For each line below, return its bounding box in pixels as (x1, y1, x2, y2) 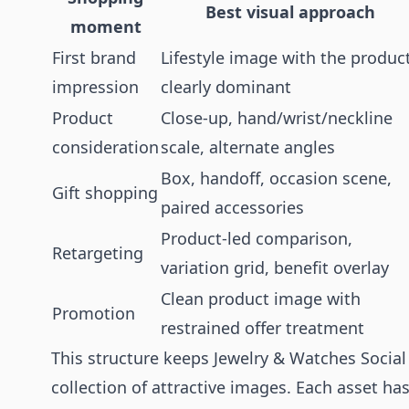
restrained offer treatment (161, 317, 364, 339)
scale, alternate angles (161, 136, 335, 158)
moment (69, 16, 142, 37)
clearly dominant (161, 76, 291, 98)
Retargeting (52, 242, 143, 264)
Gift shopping (52, 182, 158, 204)
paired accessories (161, 196, 304, 218)
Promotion (52, 302, 135, 324)
